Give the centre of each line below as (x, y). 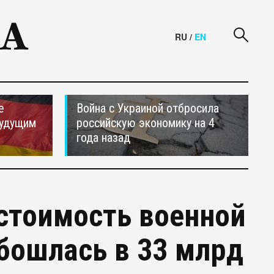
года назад (103, 138)
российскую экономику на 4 (146, 123)
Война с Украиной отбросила (148, 108)
